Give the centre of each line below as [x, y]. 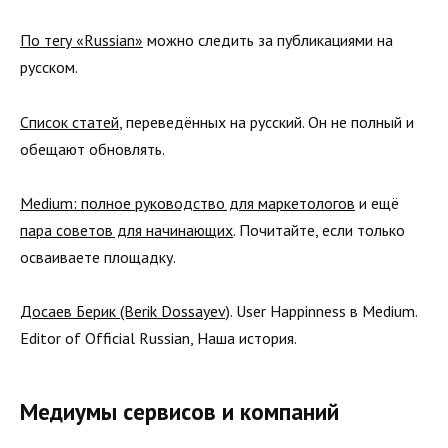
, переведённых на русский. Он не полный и [266, 121]
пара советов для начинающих [126, 229]
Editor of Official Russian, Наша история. [158, 337]
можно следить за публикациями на [268, 40]
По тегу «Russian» [81, 40]
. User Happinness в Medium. [323, 310]
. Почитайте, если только [319, 229]
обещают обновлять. [92, 148]
